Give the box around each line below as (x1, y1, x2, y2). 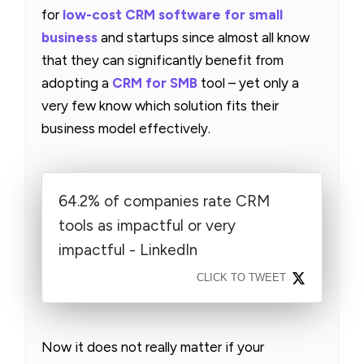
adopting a (41, 74, 112, 91)
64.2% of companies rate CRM (58, 191, 270, 210)
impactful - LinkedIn (58, 240, 197, 259)
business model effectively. (41, 119, 210, 136)
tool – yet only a (197, 74, 299, 91)
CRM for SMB (112, 74, 197, 91)
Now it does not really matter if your (41, 338, 264, 355)
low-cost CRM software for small (63, 6, 283, 23)
